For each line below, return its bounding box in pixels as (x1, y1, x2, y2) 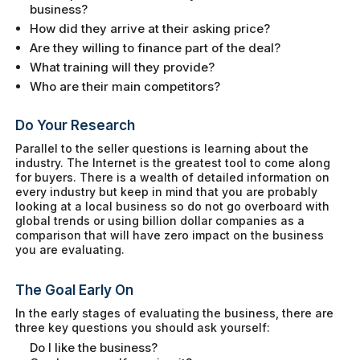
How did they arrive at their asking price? (30, 20, 271, 36)
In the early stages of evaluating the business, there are (15, 305, 334, 320)
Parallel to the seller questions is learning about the (15, 141, 309, 156)
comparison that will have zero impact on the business (15, 228, 325, 243)
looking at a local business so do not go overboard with (15, 199, 330, 214)
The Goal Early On (15, 281, 134, 298)
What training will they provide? (30, 59, 215, 75)
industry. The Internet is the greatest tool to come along (15, 156, 331, 170)
